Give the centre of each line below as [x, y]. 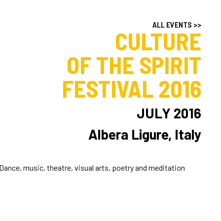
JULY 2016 [169, 113]
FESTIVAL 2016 [131, 88]
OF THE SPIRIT [134, 65]
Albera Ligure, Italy [145, 134]
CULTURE [158, 41]
